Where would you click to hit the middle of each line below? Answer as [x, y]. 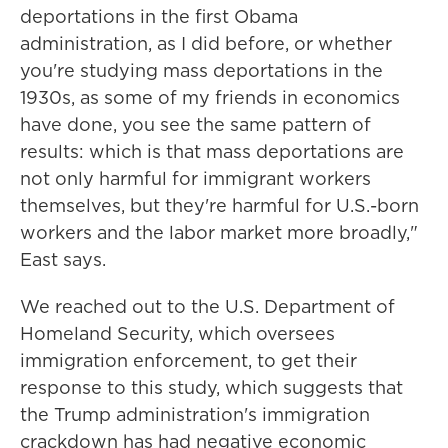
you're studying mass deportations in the [201, 70]
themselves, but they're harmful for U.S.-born [219, 205]
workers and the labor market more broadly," [219, 232]
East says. [63, 259]
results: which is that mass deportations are [212, 151]
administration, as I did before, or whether [206, 43]
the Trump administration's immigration [195, 414]
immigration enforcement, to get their [188, 360]
